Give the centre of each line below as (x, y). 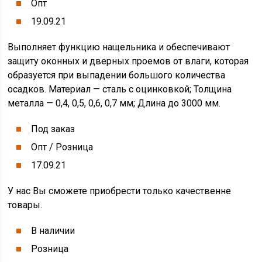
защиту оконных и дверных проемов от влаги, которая (128, 61)
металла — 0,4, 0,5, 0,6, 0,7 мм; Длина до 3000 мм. (114, 103)
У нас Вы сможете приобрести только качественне (120, 191)
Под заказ (53, 129)
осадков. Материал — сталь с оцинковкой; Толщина (120, 89)
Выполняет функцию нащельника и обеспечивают (119, 47)
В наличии (53, 231)
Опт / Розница (62, 147)
